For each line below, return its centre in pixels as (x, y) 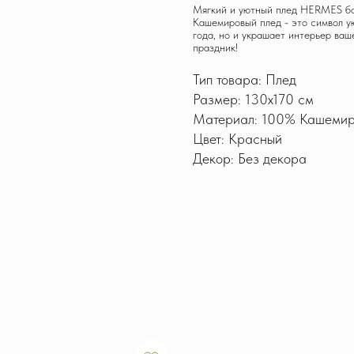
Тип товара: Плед (245, 80)
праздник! (215, 48)
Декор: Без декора (250, 159)
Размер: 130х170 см (253, 100)
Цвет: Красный (237, 139)
